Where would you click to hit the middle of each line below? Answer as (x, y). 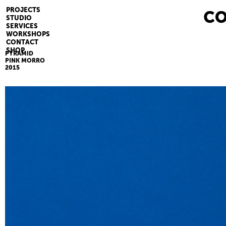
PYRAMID (19, 53)
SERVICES (22, 26)
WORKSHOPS (28, 34)
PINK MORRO (25, 61)
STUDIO (19, 18)
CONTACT (22, 42)
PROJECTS (23, 10)
